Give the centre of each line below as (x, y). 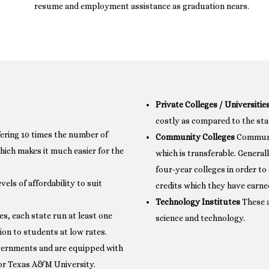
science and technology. (200, 218)
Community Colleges (195, 137)
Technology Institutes (198, 201)
